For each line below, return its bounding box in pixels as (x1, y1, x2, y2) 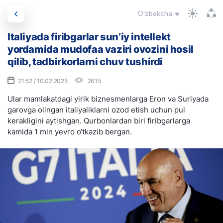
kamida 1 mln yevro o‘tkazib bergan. (7, 127, 132, 136)
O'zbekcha (137, 9, 172, 18)
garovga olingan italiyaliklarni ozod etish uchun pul (7, 105, 185, 114)
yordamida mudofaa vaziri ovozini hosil (7, 43, 194, 55)
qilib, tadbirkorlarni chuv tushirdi (7, 56, 163, 68)
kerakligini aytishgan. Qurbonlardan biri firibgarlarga (7, 116, 190, 125)
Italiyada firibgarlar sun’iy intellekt (7, 31, 171, 43)
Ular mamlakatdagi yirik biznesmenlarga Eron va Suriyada (7, 94, 209, 104)
